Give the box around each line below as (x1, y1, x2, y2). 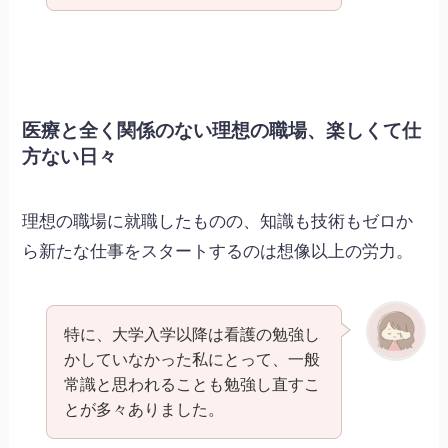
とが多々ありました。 (63, 400, 224, 419)
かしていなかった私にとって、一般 (63, 350, 320, 369)
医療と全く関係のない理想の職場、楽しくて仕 (22, 119, 422, 141)
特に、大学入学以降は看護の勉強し (63, 325, 320, 344)
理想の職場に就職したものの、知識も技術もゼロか (22, 212, 414, 231)
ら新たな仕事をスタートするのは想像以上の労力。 (22, 242, 414, 261)
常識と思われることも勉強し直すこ (63, 375, 320, 394)
